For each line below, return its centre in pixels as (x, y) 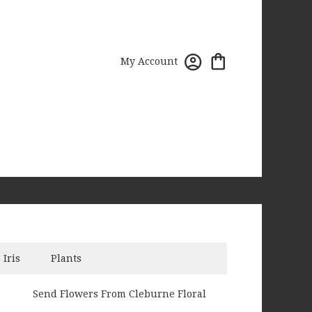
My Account (149, 62)
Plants (66, 258)
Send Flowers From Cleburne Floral (119, 294)
